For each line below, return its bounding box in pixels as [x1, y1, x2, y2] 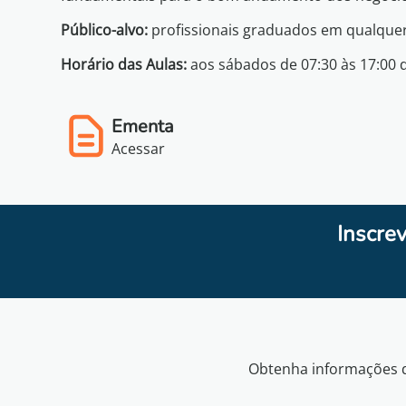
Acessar [111, 138, 166, 159]
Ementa [111, 113, 175, 139]
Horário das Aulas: [61, 54, 188, 74]
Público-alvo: [61, 20, 149, 40]
